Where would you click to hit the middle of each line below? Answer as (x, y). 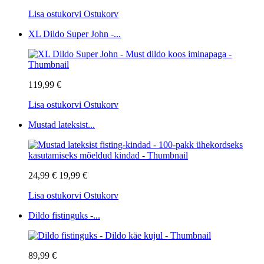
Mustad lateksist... (62, 124)
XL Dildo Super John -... (75, 34)
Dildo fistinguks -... (64, 215)
